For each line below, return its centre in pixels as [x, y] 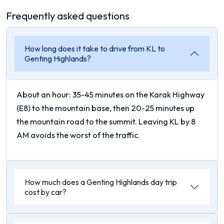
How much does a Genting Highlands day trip [101, 182]
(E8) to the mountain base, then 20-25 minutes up [105, 108]
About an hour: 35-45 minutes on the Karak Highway [110, 94]
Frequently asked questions [68, 15]
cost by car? [46, 192]
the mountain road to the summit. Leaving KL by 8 [106, 121]
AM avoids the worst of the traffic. [78, 135]
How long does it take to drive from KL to [95, 49]
